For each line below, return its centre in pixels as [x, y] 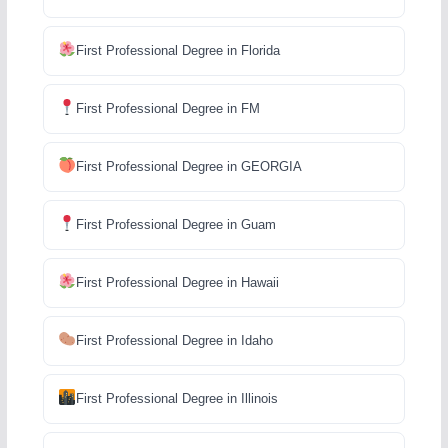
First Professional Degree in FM [167, 108]
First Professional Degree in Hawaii [177, 282]
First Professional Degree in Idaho [174, 340]
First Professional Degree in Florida [177, 50]
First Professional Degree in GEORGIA [188, 166]
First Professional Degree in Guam [175, 224]
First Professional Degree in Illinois [176, 398]
